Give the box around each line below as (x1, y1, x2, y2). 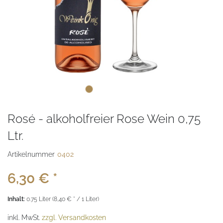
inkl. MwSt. (7, 214, 42, 222)
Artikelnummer (7, 150, 55, 159)
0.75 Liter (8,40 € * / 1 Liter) (26, 196, 99, 203)
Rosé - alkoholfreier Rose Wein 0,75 (7, 111, 201, 126)
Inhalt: (7, 196, 26, 203)
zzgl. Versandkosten (42, 214, 106, 222)
